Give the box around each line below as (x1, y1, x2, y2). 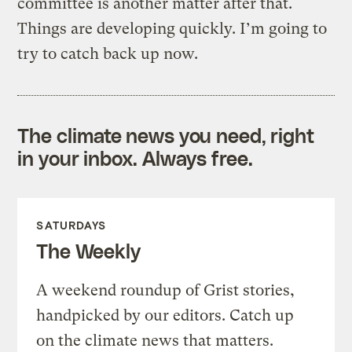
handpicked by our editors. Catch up (36, 306, 295, 324)
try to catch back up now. (17, 44, 199, 63)
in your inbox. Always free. (17, 145, 253, 170)
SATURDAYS (36, 218, 107, 232)
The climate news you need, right (17, 123, 315, 147)
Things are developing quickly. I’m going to (17, 19, 328, 38)
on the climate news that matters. (36, 331, 274, 350)
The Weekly (36, 238, 141, 262)
